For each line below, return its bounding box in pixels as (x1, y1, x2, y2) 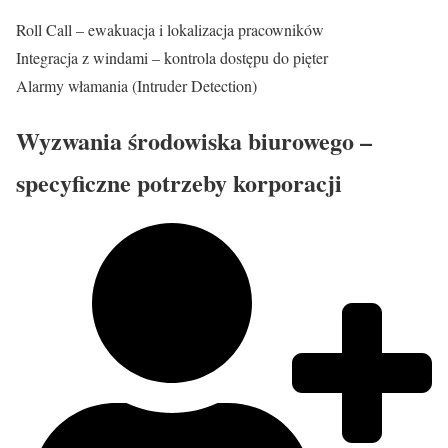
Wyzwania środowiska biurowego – (16, 122, 372, 158)
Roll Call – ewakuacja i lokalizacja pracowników (16, 18, 324, 40)
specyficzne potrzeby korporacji (16, 164, 342, 200)
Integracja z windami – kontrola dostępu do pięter (16, 46, 328, 68)
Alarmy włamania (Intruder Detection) (16, 74, 257, 96)
